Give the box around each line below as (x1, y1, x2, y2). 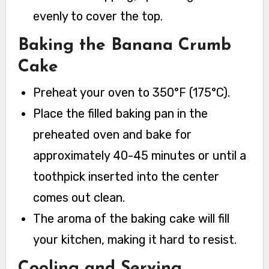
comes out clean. (33, 190, 125, 205)
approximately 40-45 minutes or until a (33, 148, 247, 163)
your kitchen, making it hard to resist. (33, 232, 237, 247)
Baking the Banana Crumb (17, 37, 231, 55)
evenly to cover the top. (33, 9, 163, 24)
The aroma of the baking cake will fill (33, 211, 230, 226)
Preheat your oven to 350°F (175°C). (33, 85, 231, 100)
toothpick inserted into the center (33, 169, 220, 184)
